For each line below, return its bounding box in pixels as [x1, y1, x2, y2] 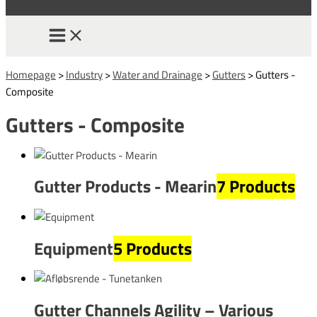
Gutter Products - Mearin [34, 173, 217, 200]
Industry [66, 67, 103, 83]
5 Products [113, 235, 192, 261]
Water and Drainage [113, 67, 202, 83]
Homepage [6, 67, 56, 83]
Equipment [34, 235, 113, 261]
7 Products [217, 173, 295, 200]
